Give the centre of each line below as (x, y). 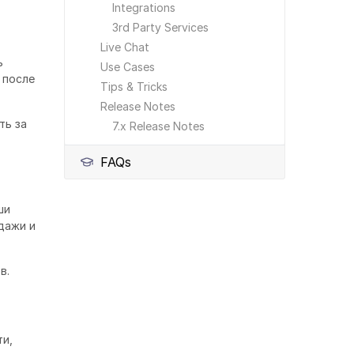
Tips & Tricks (134, 87)
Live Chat (125, 47)
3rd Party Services (160, 27)
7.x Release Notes (158, 126)
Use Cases (128, 67)
